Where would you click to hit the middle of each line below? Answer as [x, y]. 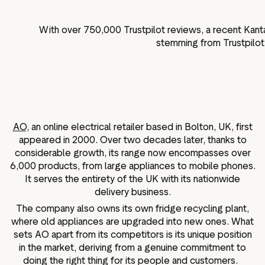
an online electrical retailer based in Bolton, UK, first [140, 127]
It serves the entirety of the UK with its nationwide [132, 179]
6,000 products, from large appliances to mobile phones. [132, 166]
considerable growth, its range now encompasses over [132, 153]
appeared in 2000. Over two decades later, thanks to [132, 140]
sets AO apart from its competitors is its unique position [132, 234]
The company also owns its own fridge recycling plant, [132, 208]
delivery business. [132, 192]
